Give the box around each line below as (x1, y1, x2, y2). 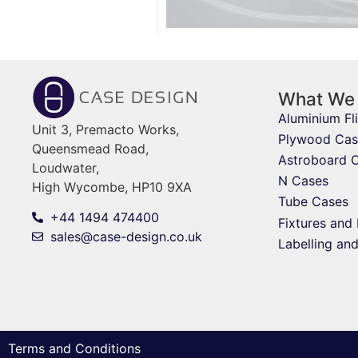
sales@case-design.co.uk (50, 228, 202, 245)
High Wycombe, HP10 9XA (32, 178, 193, 195)
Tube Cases (277, 193, 348, 210)
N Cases (277, 173, 328, 189)
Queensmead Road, (32, 140, 149, 157)
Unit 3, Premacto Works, (32, 121, 180, 137)
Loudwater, (32, 159, 100, 176)
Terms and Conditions (8, 340, 141, 356)
